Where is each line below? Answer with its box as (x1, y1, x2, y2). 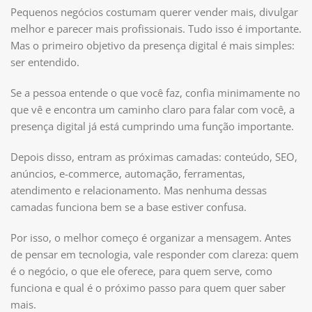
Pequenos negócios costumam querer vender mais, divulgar (10, 4, 298, 19)
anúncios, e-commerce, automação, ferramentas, (10, 166, 245, 180)
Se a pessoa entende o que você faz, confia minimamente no (10, 85, 300, 100)
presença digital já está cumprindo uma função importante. (10, 118, 294, 133)
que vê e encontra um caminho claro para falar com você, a (10, 102, 295, 116)
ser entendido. (10, 54, 79, 69)
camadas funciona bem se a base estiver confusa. (10, 199, 247, 214)
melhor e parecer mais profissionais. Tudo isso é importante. (10, 21, 302, 36)
